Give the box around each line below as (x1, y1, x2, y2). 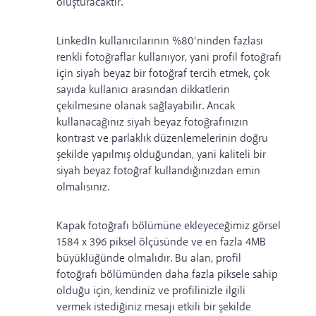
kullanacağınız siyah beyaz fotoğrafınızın (56, 115, 248, 130)
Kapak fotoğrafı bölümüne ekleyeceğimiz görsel (56, 219, 281, 234)
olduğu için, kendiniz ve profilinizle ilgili (56, 284, 245, 299)
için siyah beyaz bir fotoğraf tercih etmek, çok (56, 66, 269, 82)
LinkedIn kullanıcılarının (56, 34, 172, 49)
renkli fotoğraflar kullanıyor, (56, 50, 187, 66)
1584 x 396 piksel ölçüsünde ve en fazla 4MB (56, 235, 266, 250)
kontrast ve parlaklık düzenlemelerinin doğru (56, 131, 268, 147)
